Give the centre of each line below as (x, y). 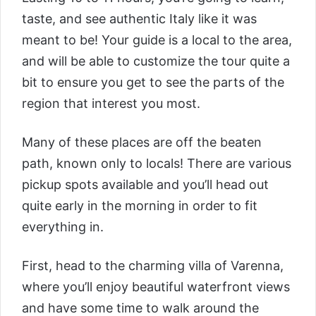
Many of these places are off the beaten (142, 142)
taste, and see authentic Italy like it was (139, 18)
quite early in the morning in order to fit (140, 205)
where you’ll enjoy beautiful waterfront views (156, 286)
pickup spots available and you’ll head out (145, 184)
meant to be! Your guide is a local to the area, (157, 39)
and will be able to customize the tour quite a (156, 61)
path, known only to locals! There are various (157, 163)
